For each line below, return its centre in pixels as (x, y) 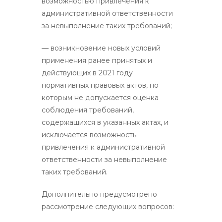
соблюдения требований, (88, 110)
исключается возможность (89, 135)
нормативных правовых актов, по (100, 85)
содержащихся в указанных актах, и (105, 122)
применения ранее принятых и (97, 60)
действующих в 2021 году (87, 73)
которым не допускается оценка (100, 97)
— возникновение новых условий (101, 48)
